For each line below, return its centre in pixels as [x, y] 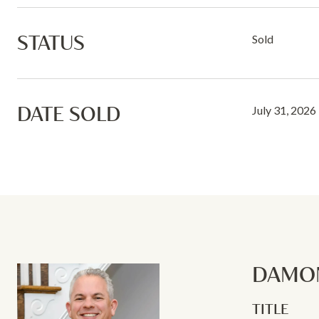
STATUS [51, 42]
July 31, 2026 [284, 110]
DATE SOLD [69, 114]
